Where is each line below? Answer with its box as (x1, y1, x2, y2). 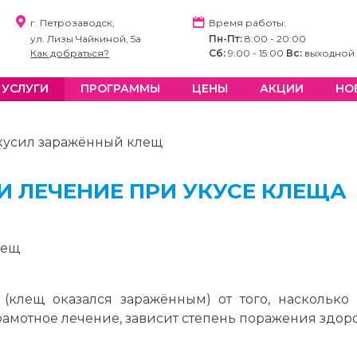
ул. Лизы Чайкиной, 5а (30, 33, 142, 45)
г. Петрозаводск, (30, 17, 116, 29)
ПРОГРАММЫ (80, 81, 160, 96)
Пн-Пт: (208, 33, 245, 45)
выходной (301, 47, 355, 59)
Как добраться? (30, 47, 110, 59)
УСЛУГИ (2, 81, 49, 96)
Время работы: (208, 17, 286, 29)
